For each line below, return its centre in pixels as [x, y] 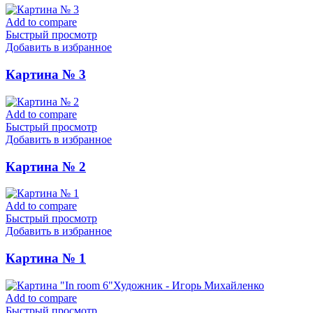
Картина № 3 [46, 75]
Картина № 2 [46, 166]
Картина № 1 [46, 258]
